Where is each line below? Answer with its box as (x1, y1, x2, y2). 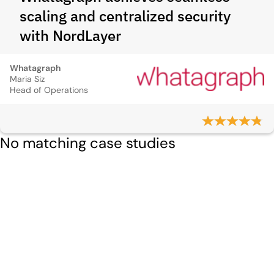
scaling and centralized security (20, 6, 231, 26)
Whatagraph (10, 62, 61, 73)
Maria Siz (10, 73, 45, 84)
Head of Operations (10, 84, 88, 95)
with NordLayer (20, 26, 121, 45)
